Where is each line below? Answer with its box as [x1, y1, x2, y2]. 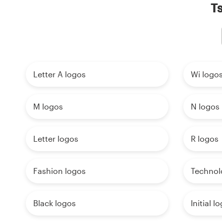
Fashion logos [33, 166, 86, 176]
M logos [33, 102, 63, 111]
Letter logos [33, 134, 78, 144]
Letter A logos [33, 69, 86, 79]
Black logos [33, 198, 76, 208]
